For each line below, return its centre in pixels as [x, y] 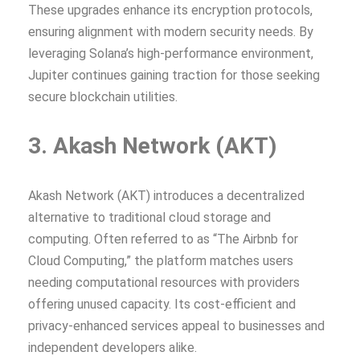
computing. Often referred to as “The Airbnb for [163, 239]
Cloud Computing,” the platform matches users [161, 260]
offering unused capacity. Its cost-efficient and [162, 304]
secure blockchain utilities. [103, 96]
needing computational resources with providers [164, 282]
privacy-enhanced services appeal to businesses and [176, 325]
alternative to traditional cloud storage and [149, 217]
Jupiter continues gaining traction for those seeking [174, 75]
